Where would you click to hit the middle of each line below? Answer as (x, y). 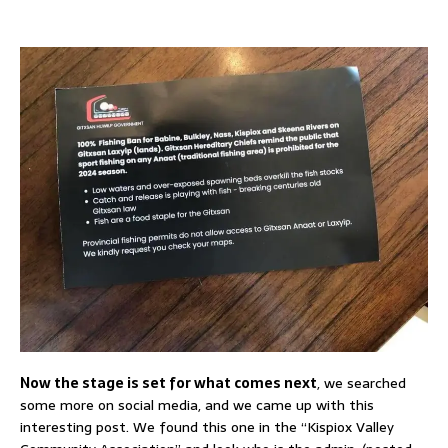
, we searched (361, 383)
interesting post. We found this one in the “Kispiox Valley (207, 427)
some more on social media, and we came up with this (197, 405)
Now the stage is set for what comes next (168, 383)
